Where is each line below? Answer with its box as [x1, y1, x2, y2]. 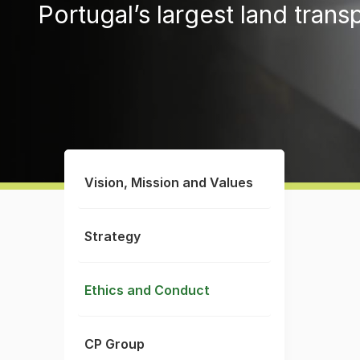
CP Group [84, 336, 145, 352]
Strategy [84, 228, 141, 244]
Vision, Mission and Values [84, 174, 253, 190]
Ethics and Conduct [84, 282, 210, 298]
